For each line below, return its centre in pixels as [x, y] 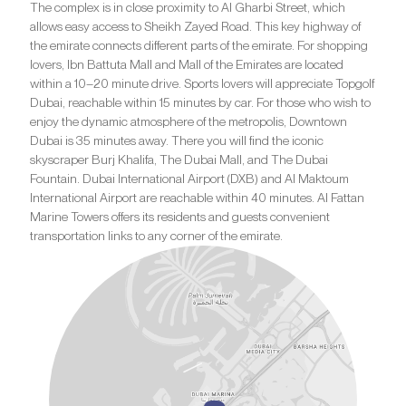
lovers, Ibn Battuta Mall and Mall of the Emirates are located [187, 65]
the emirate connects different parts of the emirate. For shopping [199, 46]
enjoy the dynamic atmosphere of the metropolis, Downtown [188, 122]
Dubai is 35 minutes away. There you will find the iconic [177, 141]
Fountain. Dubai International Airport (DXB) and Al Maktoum [189, 179]
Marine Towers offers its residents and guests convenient [180, 217]
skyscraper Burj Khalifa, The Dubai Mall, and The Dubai [179, 160]
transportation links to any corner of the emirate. [156, 236]
